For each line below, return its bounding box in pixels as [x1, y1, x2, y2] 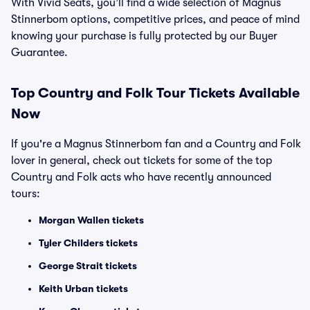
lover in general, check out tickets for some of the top [11, 154, 272, 167]
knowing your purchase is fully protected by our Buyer [11, 30, 277, 42]
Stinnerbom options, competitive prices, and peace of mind [11, 13, 300, 26]
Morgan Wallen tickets [39, 215, 144, 226]
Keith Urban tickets [39, 283, 128, 294]
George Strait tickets [39, 260, 137, 271]
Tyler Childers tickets [39, 237, 138, 248]
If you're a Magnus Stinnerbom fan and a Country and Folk [11, 138, 301, 150]
